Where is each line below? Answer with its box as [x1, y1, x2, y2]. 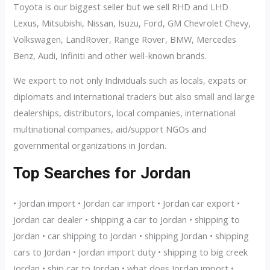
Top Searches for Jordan [13, 164, 191, 182]
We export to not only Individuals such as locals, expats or [13, 74, 248, 87]
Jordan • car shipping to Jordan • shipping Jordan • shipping [13, 230, 250, 242]
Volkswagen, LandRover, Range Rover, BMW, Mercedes [13, 33, 237, 45]
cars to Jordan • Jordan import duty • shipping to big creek [13, 246, 248, 258]
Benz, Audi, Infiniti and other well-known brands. [13, 49, 207, 61]
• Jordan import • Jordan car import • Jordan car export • [13, 197, 240, 209]
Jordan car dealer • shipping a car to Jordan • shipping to [13, 213, 240, 225]
